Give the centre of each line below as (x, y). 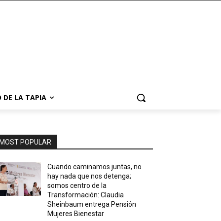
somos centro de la (77, 185)
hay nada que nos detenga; (90, 176)
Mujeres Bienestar (76, 214)
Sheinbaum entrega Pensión (92, 204)
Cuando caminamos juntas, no (95, 167)
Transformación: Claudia (86, 195)
